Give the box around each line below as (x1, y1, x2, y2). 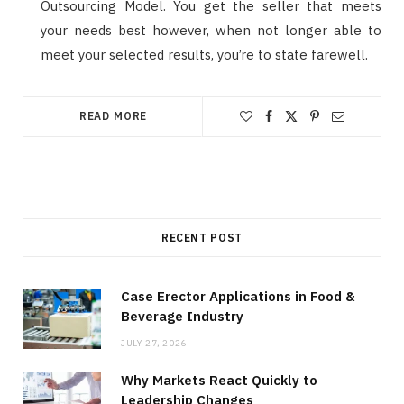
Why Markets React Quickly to (121, 371, 317, 389)
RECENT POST (161, 230, 243, 244)
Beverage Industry (121, 307, 243, 325)
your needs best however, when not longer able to (41, 22, 381, 39)
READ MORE (78, 108, 148, 123)
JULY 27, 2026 (121, 336, 187, 349)
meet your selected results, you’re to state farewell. (41, 46, 368, 63)
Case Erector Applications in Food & (121, 287, 355, 305)
